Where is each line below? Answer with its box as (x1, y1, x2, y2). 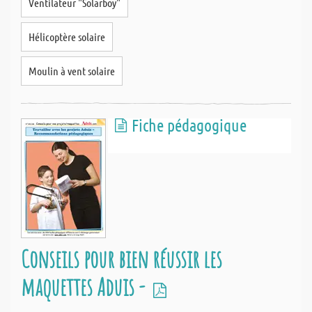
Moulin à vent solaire (29, 64, 115, 77)
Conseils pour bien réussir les (21, 243, 222, 274)
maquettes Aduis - (21, 271, 149, 302)
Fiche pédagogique (132, 115, 247, 135)
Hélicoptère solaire (29, 30, 105, 43)
